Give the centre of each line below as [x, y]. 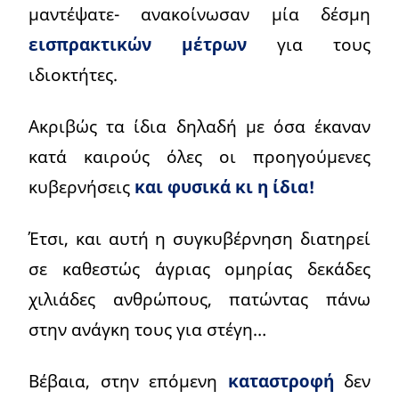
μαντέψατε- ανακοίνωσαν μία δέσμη [199, 14]
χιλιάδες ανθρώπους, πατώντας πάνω [199, 299]
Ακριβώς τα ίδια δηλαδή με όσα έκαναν [199, 126]
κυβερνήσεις [81, 187]
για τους [309, 45]
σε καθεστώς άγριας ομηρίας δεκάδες [199, 269]
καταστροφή [281, 381]
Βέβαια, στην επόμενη [128, 381]
